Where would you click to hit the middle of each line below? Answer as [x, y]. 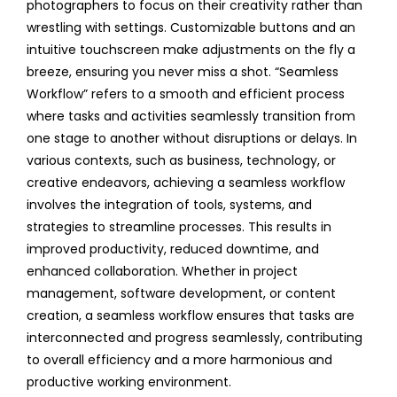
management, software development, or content [181, 293]
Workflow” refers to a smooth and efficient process [186, 93]
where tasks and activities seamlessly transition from [191, 116]
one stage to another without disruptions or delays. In [192, 138]
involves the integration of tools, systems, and [169, 204]
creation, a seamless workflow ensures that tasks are [191, 315]
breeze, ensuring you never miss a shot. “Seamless [183, 71]
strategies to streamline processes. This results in [179, 226]
